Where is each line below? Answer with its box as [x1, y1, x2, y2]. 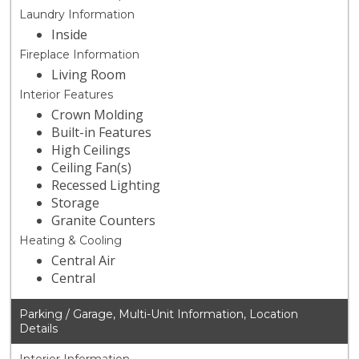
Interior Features [19, 87, 114, 103]
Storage [51, 194, 100, 212]
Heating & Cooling [19, 233, 123, 248]
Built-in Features [51, 123, 152, 142]
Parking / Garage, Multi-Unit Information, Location [19, 307, 299, 322]
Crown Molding [51, 106, 144, 124]
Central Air [51, 252, 116, 270]
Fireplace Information [19, 47, 140, 63]
